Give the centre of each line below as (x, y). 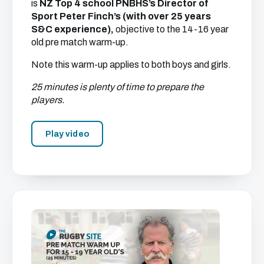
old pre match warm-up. (80, 42)
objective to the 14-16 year (172, 29)
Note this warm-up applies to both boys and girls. (131, 65)
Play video (67, 134)
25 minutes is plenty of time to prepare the (118, 87)
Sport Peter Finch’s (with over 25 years (121, 16)
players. (48, 100)
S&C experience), (73, 29)
